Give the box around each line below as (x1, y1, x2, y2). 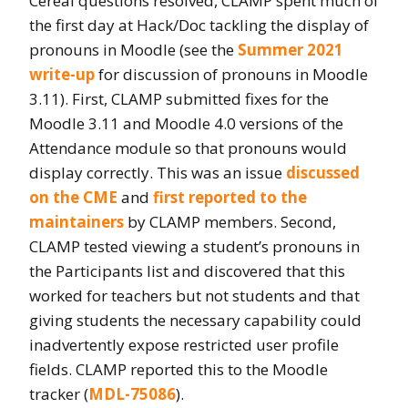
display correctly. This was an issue (29, 161, 286, 183)
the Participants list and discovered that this (29, 260, 345, 281)
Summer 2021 (238, 38, 343, 60)
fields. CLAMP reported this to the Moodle (29, 358, 328, 380)
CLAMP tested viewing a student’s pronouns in (29, 235, 360, 257)
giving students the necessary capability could (29, 309, 362, 331)
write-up (29, 63, 95, 85)
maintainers (29, 210, 124, 232)
